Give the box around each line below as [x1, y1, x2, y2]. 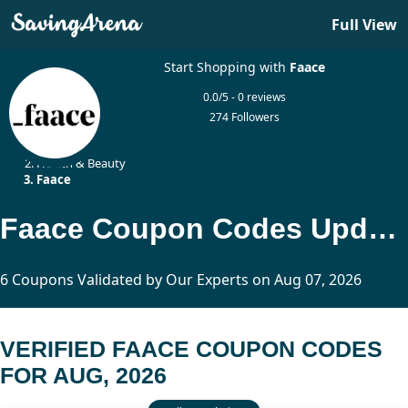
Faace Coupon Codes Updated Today [368, 211, 397, 245]
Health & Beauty [36, 155, 126, 171]
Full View [331, 15, 397, 35]
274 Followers [209, 109, 280, 125]
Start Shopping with [164, 58, 291, 76]
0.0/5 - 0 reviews [203, 89, 287, 105]
